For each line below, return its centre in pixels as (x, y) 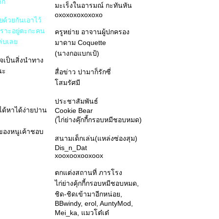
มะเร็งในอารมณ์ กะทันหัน (93, 5)
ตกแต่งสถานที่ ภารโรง (88, 173)
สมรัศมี (67, 83)
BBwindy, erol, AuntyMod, (94, 203)
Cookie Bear (74, 110)
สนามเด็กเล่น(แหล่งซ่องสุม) (96, 138)
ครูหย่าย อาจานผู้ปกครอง (92, 32)
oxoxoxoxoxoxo (79, 15)
